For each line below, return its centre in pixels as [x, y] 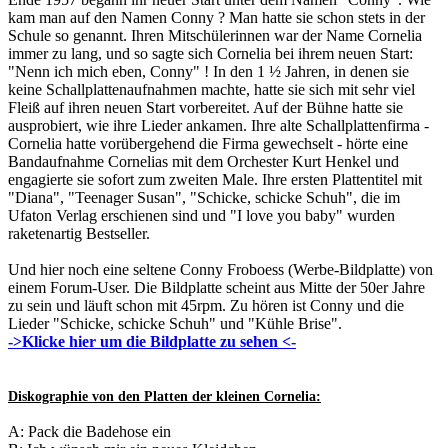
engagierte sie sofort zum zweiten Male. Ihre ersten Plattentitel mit [215, 180]
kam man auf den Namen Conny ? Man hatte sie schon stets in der [216, 18]
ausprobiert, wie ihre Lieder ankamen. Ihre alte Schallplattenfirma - [218, 126]
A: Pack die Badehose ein [89, 432]
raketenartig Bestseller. [79, 234]
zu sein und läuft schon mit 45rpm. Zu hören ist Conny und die [206, 306]
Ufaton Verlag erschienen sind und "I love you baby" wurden [201, 216]
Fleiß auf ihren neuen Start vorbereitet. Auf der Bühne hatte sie [205, 108]
